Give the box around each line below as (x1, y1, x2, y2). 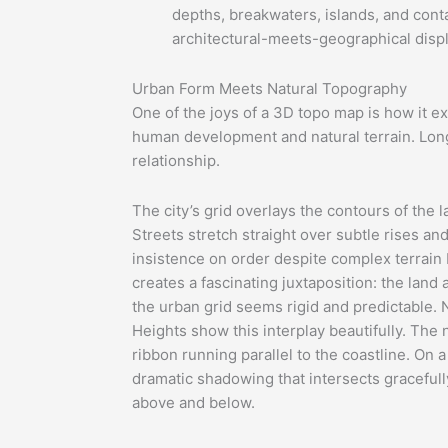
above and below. (132, 393, 255, 413)
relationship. (132, 151, 220, 171)
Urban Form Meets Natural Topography (132, 79, 407, 99)
